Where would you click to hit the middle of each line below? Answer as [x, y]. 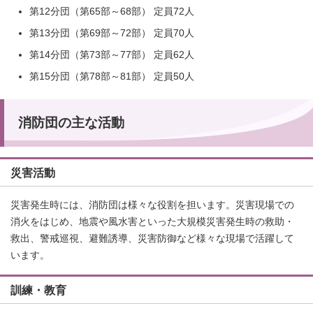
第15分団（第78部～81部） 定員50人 [112, 76]
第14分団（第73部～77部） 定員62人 [112, 54]
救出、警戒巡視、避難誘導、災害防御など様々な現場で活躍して [152, 238]
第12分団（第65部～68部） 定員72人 [112, 11]
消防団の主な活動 [71, 122]
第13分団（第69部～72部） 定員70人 [112, 33]
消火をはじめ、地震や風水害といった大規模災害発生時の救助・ [152, 221]
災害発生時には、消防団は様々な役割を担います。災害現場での [152, 205]
